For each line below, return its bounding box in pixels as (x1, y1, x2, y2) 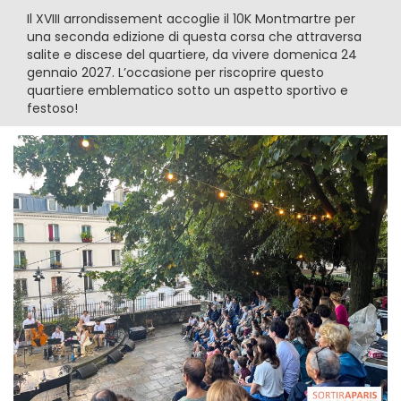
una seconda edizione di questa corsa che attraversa (27, 27, 362, 46)
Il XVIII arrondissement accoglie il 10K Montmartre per (27, 9, 355, 28)
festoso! (27, 98, 78, 117)
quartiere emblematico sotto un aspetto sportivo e (27, 81, 348, 99)
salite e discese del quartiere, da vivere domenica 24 (27, 45, 357, 64)
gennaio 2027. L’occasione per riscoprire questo (27, 63, 324, 81)
